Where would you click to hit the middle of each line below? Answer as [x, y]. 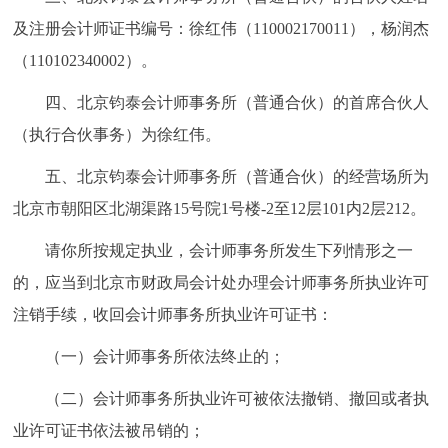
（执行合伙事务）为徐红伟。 [117, 134]
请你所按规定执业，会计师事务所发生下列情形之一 [229, 250]
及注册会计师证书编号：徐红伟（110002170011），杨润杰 [221, 28]
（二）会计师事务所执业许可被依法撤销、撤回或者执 [237, 398]
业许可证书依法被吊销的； [109, 430]
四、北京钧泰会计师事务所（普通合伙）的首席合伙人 [237, 102]
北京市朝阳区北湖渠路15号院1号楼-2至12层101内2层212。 [220, 208]
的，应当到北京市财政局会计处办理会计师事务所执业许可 [221, 282]
